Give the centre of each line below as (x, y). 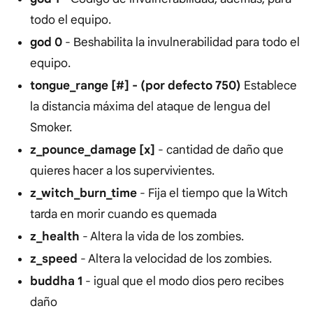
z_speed (53, 259)
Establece (269, 86)
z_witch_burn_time (83, 194)
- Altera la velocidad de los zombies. (174, 259)
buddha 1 (56, 282)
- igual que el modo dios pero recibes (183, 282)
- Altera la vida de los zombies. (163, 237)
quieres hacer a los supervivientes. (122, 171)
